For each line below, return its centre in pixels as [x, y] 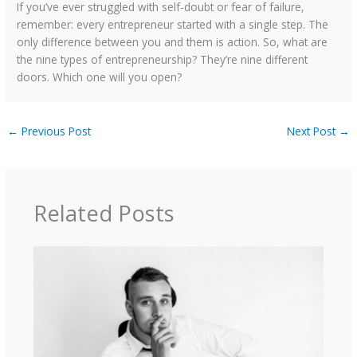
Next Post [312, 131]
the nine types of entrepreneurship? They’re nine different [163, 59]
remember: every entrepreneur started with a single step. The [173, 24]
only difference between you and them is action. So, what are [173, 41]
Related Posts [104, 214]
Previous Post [55, 131]
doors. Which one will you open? [100, 76]
